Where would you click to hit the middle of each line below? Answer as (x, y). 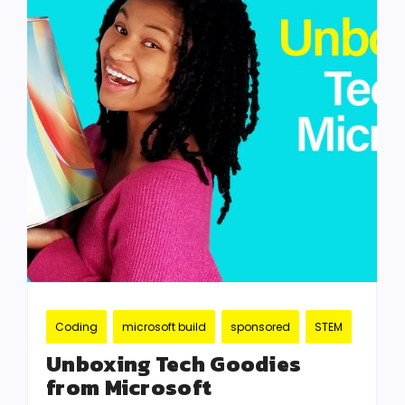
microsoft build (164, 327)
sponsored (260, 327)
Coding (76, 327)
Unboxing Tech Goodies (174, 364)
